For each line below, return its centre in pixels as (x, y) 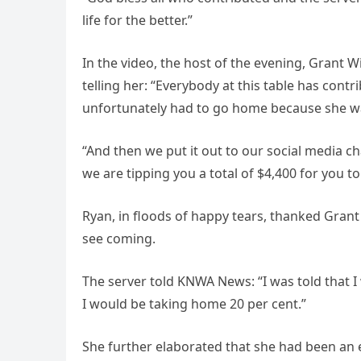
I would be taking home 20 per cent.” (194, 303)
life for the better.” (137, 20)
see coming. (119, 238)
